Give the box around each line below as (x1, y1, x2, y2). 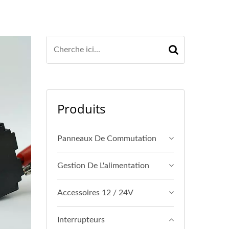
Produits (57, 100, 105, 117)
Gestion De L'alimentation (57, 162, 149, 170)
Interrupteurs (57, 216, 105, 224)
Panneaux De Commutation (57, 134, 156, 143)
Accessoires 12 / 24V (57, 189, 133, 197)
